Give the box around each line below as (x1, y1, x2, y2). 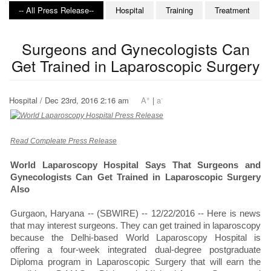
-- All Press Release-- (19, 4, 94, 16)
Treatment (215, 4, 250, 16)
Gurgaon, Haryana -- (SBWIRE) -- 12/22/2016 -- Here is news (10, 208, 261, 219)
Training (166, 4, 193, 16)
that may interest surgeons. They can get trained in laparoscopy (10, 220, 261, 231)
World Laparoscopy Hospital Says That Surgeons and (10, 160, 261, 171)
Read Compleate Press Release (10, 137, 117, 146)
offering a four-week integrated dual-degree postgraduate (10, 244, 261, 255)
